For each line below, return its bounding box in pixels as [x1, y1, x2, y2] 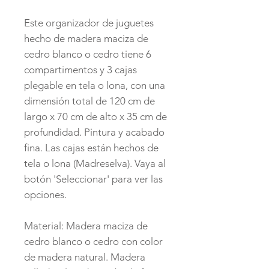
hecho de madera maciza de [24, 32, 148, 45]
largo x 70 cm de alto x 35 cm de [24, 110, 167, 123]
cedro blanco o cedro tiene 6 [24, 48, 151, 61]
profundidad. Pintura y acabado [24, 126, 165, 139]
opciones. [24, 189, 69, 201]
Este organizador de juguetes [24, 17, 154, 29]
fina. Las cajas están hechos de [24, 142, 159, 154]
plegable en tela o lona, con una [24, 79, 165, 92]
